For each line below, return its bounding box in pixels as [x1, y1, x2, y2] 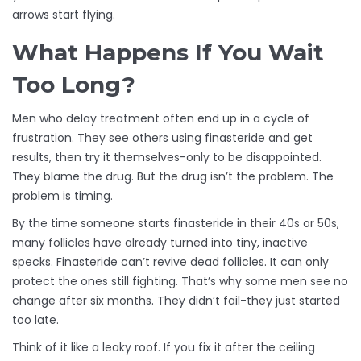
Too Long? [12, 71, 135, 99]
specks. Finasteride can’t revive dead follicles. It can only [12, 254, 329, 271]
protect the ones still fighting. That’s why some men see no [12, 273, 348, 290]
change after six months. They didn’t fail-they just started [12, 293, 340, 309]
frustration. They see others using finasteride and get [12, 130, 313, 147]
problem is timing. [12, 188, 113, 205]
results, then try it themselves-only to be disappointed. [12, 149, 322, 166]
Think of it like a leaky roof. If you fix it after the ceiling [12, 339, 315, 356]
